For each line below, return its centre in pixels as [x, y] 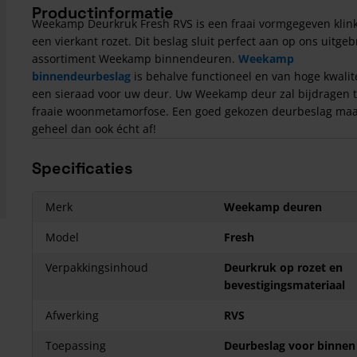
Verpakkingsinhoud [97, 267]
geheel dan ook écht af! [94, 129]
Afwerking [72, 315]
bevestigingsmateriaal [284, 285]
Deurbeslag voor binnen [290, 345]
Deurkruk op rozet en [283, 267]
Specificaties [82, 168]
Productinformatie [103, 13]
